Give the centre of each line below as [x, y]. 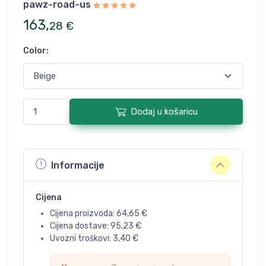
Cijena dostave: [80, 226]
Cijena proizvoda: [83, 213]
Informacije [78, 165]
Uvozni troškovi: [81, 238]
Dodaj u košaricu [164, 112]
